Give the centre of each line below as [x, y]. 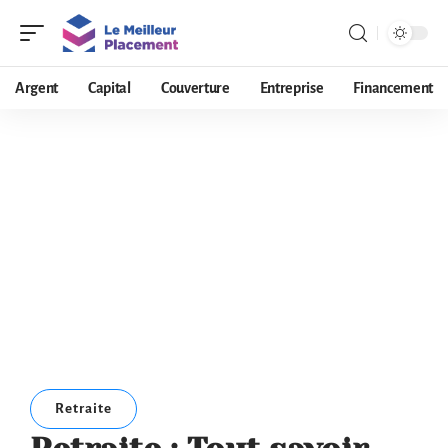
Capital [109, 88]
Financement [393, 88]
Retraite [83, 408]
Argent [37, 88]
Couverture [195, 88]
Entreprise [291, 88]
